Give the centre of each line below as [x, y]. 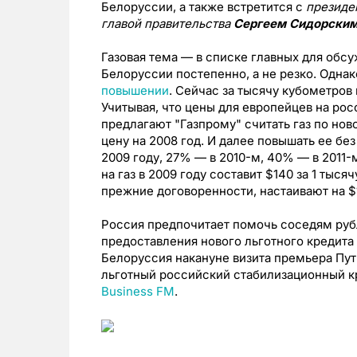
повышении [135, 91]
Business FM [138, 292]
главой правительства [167, 24]
